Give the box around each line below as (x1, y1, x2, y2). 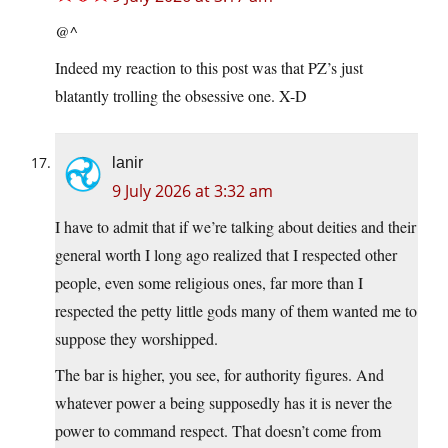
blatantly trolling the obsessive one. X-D (55, 85, 307, 107)
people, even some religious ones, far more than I (55, 272, 363, 294)
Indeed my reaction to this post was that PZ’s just (55, 57, 363, 79)
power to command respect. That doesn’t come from (55, 420, 381, 442)
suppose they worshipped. (55, 328, 218, 350)
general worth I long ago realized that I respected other (55, 244, 397, 266)
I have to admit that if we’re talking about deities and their (55, 216, 416, 238)
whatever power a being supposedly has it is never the (55, 392, 392, 414)
